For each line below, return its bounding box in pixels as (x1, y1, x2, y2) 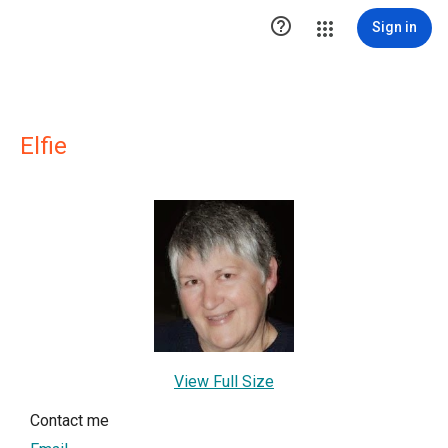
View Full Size (174, 372, 274, 392)
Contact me (30, 411, 109, 431)
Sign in (372, 19, 417, 35)
